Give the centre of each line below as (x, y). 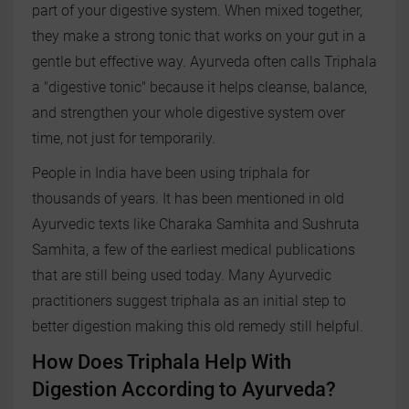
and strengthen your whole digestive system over (189, 113)
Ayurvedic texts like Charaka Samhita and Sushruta (196, 225)
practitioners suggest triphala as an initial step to (189, 301)
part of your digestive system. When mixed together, (197, 11)
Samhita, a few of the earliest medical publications (194, 250)
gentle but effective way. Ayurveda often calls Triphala (204, 62)
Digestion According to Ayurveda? (184, 390)
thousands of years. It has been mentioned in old (188, 199)
